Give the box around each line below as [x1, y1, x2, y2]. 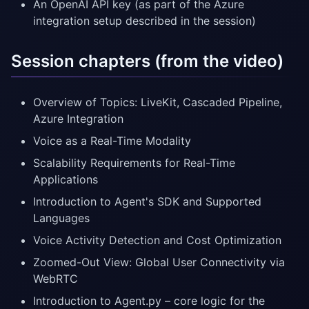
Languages [33, 211, 90, 226]
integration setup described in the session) [33, 14, 256, 28]
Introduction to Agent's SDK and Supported [33, 195, 261, 209]
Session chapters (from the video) [11, 51, 283, 72]
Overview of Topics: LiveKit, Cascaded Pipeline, [33, 95, 282, 110]
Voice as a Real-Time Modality [33, 134, 191, 148]
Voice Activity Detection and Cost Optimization [33, 233, 281, 248]
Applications [33, 172, 98, 187]
